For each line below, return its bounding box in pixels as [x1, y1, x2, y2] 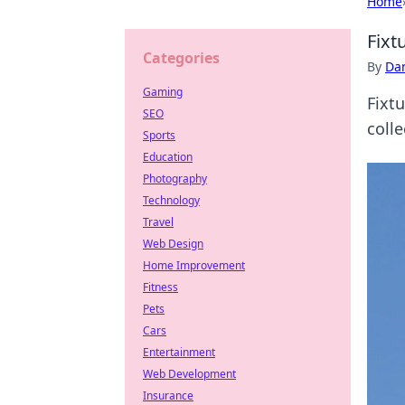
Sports [143, 127, 175, 143]
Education [143, 149, 193, 165]
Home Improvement [143, 258, 245, 273]
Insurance [143, 388, 193, 403]
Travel [143, 214, 174, 230]
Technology [143, 193, 200, 208]
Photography [143, 171, 207, 186]
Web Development [143, 366, 236, 381]
